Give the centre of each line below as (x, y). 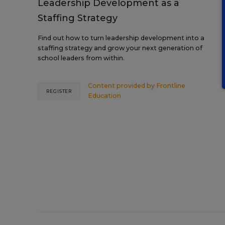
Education (105, 96)
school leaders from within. (81, 58)
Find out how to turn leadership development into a (121, 38)
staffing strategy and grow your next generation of (120, 48)
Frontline (171, 86)
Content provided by (122, 86)
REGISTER (59, 91)
